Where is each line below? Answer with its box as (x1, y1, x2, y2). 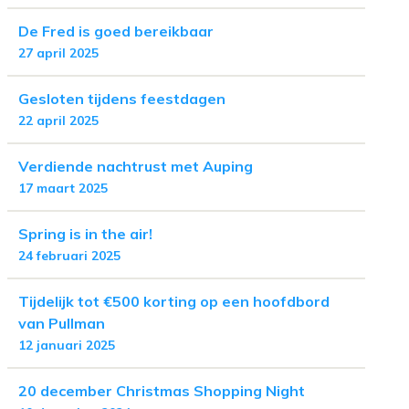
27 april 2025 (18, 45, 99, 61)
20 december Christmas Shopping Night (18, 382, 305, 400)
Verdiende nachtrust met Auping (18, 157, 253, 175)
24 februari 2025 (18, 247, 121, 264)
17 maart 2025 (18, 180, 108, 196)
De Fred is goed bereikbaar (18, 22, 214, 40)
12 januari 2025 (18, 337, 115, 353)
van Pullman (18, 314, 105, 332)
